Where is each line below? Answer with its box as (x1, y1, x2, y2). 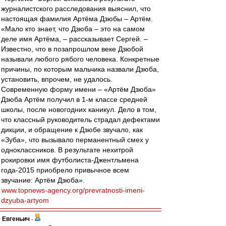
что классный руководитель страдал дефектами (1, 116, 160, 124)
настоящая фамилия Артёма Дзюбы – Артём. (1, 15, 153, 23)
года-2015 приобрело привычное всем (1, 166, 129, 174)
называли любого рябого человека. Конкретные (1, 55, 159, 63)
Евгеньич (2, 215, 30, 222)
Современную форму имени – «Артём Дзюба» (1, 85, 156, 93)
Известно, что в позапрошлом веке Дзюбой (1, 45, 143, 53)
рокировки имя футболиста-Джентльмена (1, 156, 139, 164)
